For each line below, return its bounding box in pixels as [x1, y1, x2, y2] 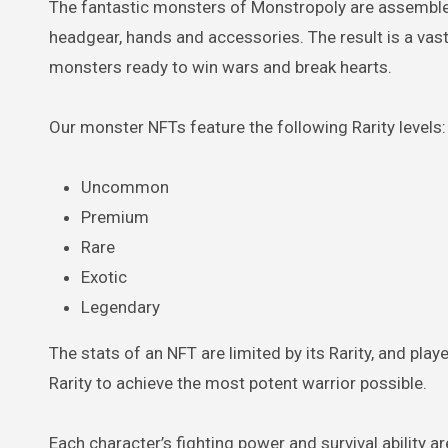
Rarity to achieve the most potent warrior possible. [49, 372, 427, 393]
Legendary [81, 296, 160, 317]
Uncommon [81, 176, 169, 197]
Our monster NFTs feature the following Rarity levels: [49, 116, 446, 137]
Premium [81, 206, 149, 227]
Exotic [81, 266, 127, 287]
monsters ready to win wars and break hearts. [49, 56, 392, 77]
